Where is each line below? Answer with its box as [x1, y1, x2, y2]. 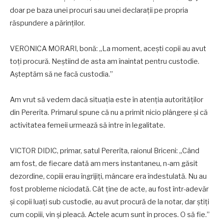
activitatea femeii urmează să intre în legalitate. [10, 121, 165, 130]
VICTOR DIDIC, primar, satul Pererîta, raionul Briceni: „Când [10, 146, 199, 156]
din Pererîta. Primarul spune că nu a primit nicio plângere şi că [10, 108, 208, 117]
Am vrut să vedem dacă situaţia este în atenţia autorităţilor [10, 95, 203, 105]
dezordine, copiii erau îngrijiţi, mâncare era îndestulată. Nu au [10, 172, 207, 181]
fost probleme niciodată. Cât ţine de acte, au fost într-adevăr [10, 185, 209, 194]
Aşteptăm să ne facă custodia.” [10, 70, 113, 79]
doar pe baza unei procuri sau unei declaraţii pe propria [10, 6, 188, 15]
